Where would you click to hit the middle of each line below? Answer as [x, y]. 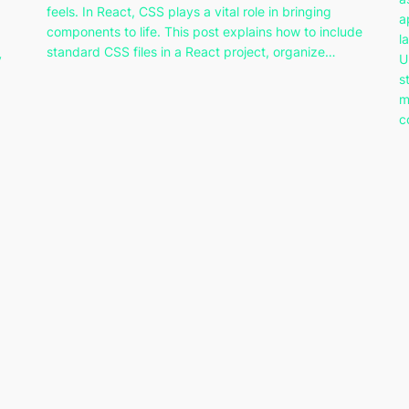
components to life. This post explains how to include [204, 32]
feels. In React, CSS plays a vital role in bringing [189, 12]
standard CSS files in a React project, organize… [191, 52]
